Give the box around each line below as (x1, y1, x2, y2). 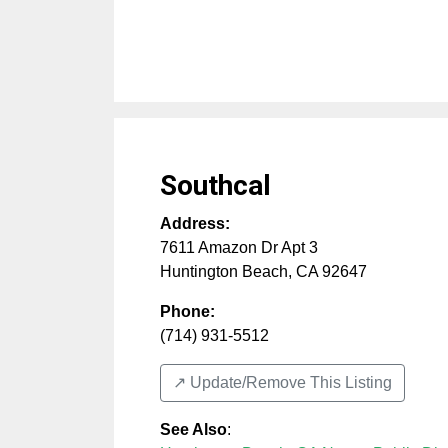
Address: (160, 215, 230, 233)
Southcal (160, 169, 271, 203)
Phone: (160, 303, 215, 321)
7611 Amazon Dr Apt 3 (160, 239, 318, 257)
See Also (160, 421, 227, 439)
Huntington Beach (160, 263, 288, 281)
